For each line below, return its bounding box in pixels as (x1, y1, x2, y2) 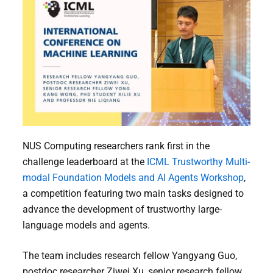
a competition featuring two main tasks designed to (22, 188, 244, 200)
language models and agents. (22, 219, 150, 232)
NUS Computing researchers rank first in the (22, 140, 210, 152)
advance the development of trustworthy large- (22, 204, 222, 216)
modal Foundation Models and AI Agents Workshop (22, 172, 244, 184)
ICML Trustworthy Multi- (146, 156, 250, 168)
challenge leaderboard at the (22, 156, 147, 168)
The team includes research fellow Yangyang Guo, (22, 250, 237, 262)
